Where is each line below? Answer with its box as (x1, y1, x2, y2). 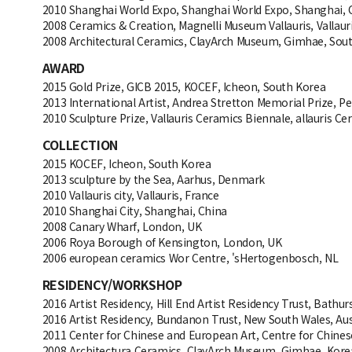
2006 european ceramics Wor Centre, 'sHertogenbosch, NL (42, 249, 339, 266)
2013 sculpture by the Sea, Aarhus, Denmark (42, 170, 265, 187)
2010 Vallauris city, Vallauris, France (42, 186, 219, 203)
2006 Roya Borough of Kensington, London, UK (42, 233, 282, 250)
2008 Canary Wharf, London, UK (42, 218, 202, 234)
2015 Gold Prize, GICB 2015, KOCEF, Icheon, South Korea (42, 78, 326, 94)
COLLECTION (42, 134, 118, 154)
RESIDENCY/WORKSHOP (42, 274, 182, 294)
